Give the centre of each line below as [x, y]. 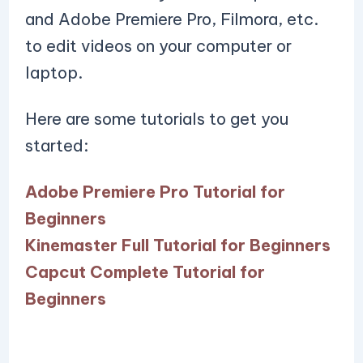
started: [58, 145]
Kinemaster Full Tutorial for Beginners [177, 245]
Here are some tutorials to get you [156, 119]
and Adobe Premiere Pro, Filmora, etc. [171, 19]
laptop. [56, 73]
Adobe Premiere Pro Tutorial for [155, 192]
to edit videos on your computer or [158, 46]
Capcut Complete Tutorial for [145, 272]
